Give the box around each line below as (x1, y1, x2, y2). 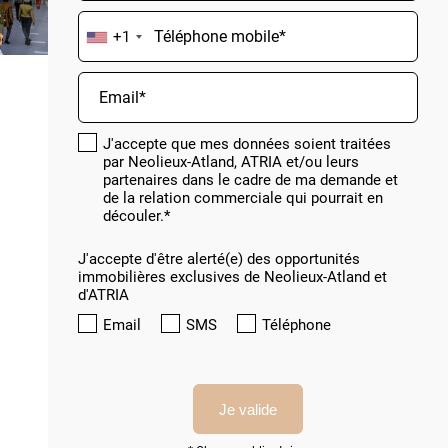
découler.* (103, 207, 170, 225)
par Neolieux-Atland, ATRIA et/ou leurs (103, 153, 359, 171)
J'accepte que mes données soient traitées (103, 135, 391, 153)
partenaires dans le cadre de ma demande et (103, 171, 398, 189)
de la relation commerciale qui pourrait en (103, 189, 383, 207)
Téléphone (262, 316, 331, 334)
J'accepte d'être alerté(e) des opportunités (78, 250, 360, 268)
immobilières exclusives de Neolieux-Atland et (78, 268, 387, 286)
